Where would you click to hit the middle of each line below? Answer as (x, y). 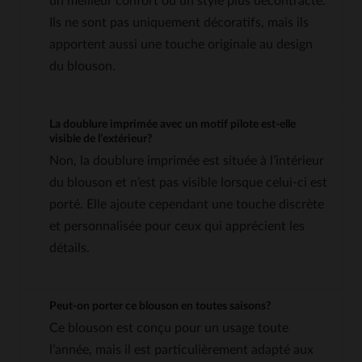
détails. (69, 248)
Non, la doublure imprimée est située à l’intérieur (187, 160)
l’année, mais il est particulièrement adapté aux (181, 349)
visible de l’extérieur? (101, 139)
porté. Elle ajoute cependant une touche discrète (187, 204)
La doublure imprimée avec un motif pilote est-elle (173, 124)
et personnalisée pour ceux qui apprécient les (177, 226)
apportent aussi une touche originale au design (181, 44)
